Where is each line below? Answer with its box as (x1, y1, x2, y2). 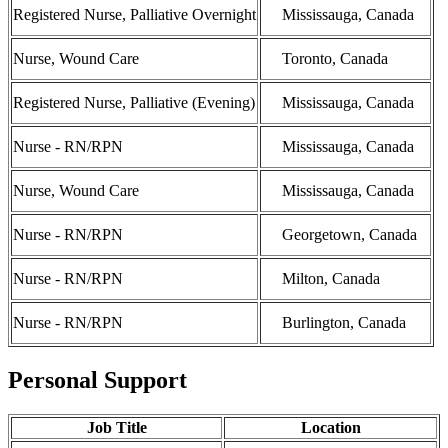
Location (300, 418, 361, 436)
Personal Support (8, 367, 187, 394)
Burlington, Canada (282, 314, 406, 332)
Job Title (86, 418, 147, 436)
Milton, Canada (282, 270, 380, 288)
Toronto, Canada (282, 50, 388, 68)
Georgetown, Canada (282, 226, 417, 244)
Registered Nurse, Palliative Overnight (13, 6, 256, 24)
